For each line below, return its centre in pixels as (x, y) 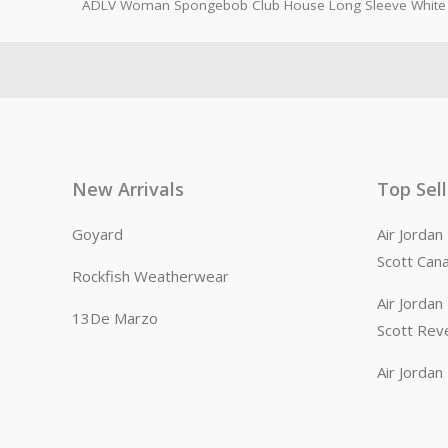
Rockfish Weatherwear (150, 276)
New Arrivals (128, 189)
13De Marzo (115, 318)
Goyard (97, 234)
